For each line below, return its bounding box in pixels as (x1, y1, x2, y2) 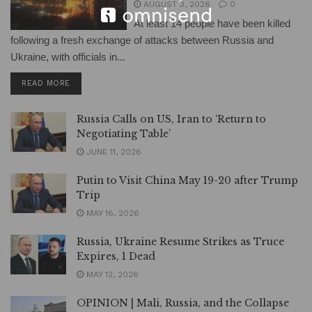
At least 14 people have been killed (134, 17, 291, 29)
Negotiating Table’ (77, 127, 171, 140)
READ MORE (22, 78, 70, 88)
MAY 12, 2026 (84, 269, 139, 279)
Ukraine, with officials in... (10, 50, 125, 63)
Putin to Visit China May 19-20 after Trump (77, 173, 298, 187)
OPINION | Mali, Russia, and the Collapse (77, 296, 289, 309)
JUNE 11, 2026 (84, 146, 141, 157)
